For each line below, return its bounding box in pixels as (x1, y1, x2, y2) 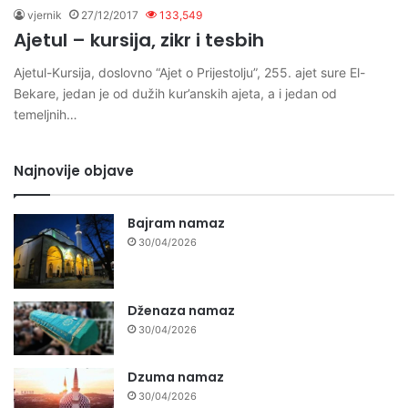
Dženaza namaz (127, 301, 235, 321)
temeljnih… (14, 106, 77, 122)
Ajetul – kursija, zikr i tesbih (14, 26, 264, 53)
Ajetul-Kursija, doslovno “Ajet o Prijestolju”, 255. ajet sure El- (14, 64, 365, 80)
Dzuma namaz (127, 367, 224, 386)
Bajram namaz (127, 213, 225, 232)
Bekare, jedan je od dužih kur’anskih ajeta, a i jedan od (14, 85, 337, 101)
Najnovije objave (14, 160, 134, 180)
